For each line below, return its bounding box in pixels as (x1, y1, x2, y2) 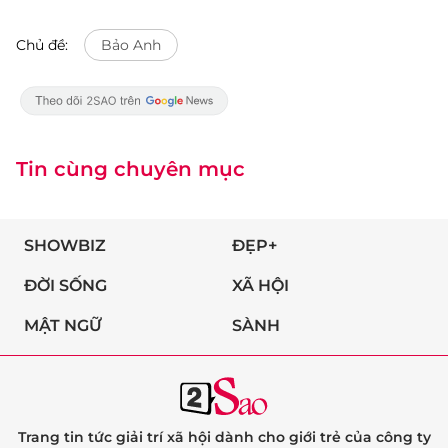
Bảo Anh (101, 36, 161, 54)
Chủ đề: (16, 36, 68, 54)
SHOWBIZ (24, 236, 106, 255)
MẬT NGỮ (24, 316, 102, 335)
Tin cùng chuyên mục (16, 157, 245, 181)
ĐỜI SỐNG (24, 276, 107, 295)
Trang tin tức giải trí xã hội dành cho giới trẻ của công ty (17, 428, 431, 446)
